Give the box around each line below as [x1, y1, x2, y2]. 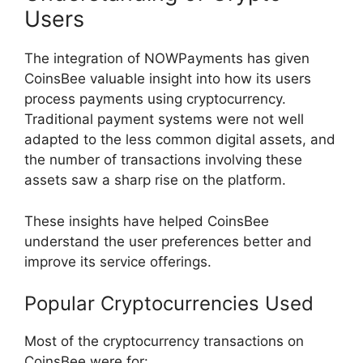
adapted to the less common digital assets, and [24, 131, 335, 148]
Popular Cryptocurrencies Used [24, 292, 314, 316]
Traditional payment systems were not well [24, 111, 304, 128]
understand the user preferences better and [24, 233, 312, 250]
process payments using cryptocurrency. [24, 91, 286, 108]
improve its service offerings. [24, 253, 211, 270]
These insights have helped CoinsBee [24, 212, 269, 229]
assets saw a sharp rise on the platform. [24, 172, 286, 189]
